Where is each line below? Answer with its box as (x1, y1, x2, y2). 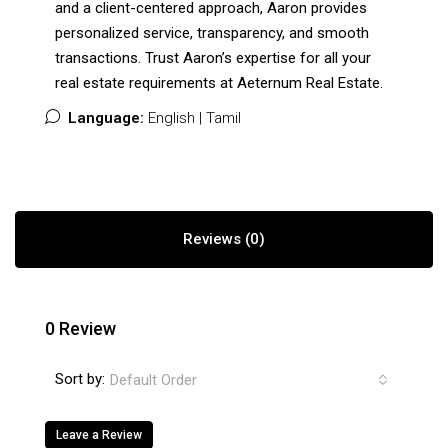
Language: (68, 108, 144, 127)
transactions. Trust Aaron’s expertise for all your (55, 48, 371, 67)
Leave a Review (56, 427, 142, 442)
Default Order (110, 370, 197, 389)
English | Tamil (144, 108, 241, 127)
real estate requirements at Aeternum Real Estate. (55, 73, 383, 92)
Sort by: (55, 370, 105, 389)
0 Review (45, 317, 116, 339)
